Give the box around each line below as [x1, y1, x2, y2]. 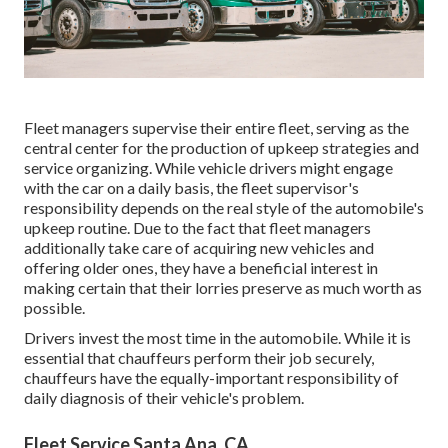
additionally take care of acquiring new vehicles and [24, 237, 374, 257]
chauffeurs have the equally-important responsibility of [24, 367, 399, 387]
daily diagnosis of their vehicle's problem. [24, 387, 304, 407]
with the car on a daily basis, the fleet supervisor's [24, 177, 359, 197]
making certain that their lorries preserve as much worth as [24, 277, 422, 297]
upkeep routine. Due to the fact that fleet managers [24, 217, 371, 237]
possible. [24, 297, 85, 317]
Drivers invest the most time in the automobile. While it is [24, 327, 411, 347]
